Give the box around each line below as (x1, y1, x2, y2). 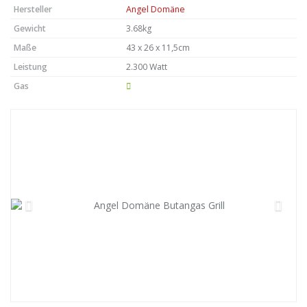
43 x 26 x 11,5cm (126, 42, 190, 53)
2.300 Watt (126, 61, 167, 73)
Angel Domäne (126, 3, 185, 15)
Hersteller (14, 3, 52, 15)
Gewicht (14, 23, 46, 34)
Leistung (14, 61, 47, 73)
